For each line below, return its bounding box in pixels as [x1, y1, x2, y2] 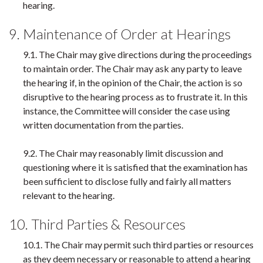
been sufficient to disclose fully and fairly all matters [23, 176, 231, 187]
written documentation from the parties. [23, 119, 183, 130]
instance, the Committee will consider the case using [23, 105, 230, 116]
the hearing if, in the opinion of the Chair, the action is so [23, 77, 242, 88]
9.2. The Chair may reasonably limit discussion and [23, 147, 223, 159]
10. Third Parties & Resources [9, 215, 186, 232]
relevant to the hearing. [23, 190, 114, 201]
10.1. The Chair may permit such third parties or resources [23, 239, 254, 250]
